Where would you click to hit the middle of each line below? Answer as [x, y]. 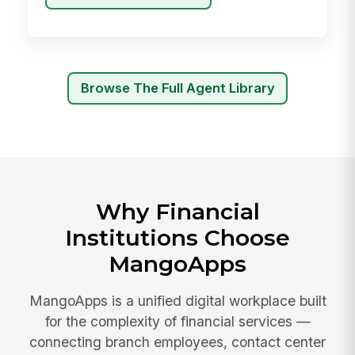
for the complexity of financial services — [177, 322]
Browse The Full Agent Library [177, 88]
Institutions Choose [177, 237]
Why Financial [177, 211]
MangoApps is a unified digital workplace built [177, 301]
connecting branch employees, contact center [177, 342]
